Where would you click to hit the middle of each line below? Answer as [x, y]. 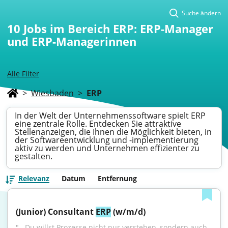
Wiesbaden [52, 93]
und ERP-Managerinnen [72, 41]
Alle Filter [23, 74]
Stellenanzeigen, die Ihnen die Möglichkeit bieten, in [113, 132]
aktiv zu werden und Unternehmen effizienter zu [107, 148]
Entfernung [117, 178]
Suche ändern [201, 13]
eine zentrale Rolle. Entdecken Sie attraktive [98, 124]
